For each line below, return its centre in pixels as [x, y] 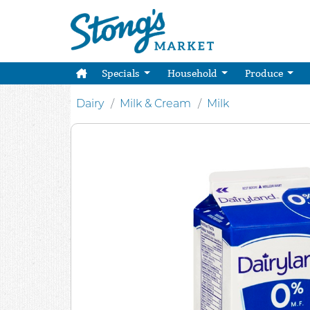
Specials [121, 73]
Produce [265, 73]
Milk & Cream [155, 103]
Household [193, 73]
